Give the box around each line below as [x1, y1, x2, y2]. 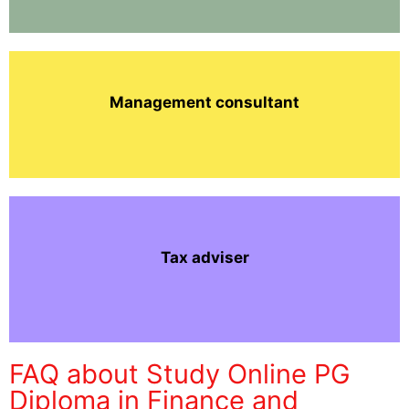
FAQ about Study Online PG [9, 358, 351, 391]
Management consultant [110, 93, 299, 112]
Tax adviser [160, 247, 249, 267]
